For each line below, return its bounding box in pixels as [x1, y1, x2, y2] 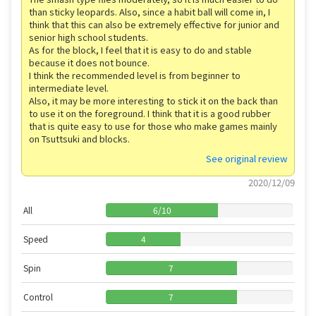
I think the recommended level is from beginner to [29, 68, 241, 82]
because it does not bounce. [29, 55, 150, 69]
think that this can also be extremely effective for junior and [29, 17, 279, 31]
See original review [206, 151, 287, 165]
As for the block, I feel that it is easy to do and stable [29, 42, 252, 56]
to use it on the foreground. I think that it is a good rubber [29, 106, 271, 120]
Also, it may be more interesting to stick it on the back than [29, 93, 278, 107]
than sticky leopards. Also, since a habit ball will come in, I [29, 4, 270, 18]
